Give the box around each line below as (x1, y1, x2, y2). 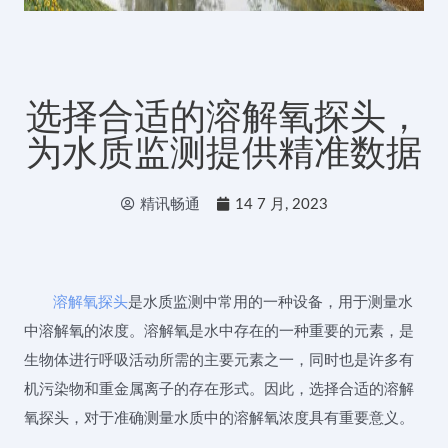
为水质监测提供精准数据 (26, 131, 422, 173)
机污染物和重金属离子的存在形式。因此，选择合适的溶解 (24, 381, 414, 397)
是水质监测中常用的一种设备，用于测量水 (128, 294, 414, 310)
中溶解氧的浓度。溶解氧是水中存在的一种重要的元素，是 (24, 323, 414, 339)
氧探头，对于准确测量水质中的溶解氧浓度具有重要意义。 (24, 410, 414, 426)
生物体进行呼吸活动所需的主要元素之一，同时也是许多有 (24, 352, 414, 368)
